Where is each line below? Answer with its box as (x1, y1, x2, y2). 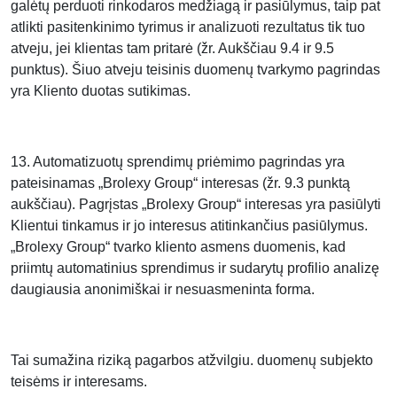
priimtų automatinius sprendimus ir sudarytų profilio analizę (11, 261, 379, 276)
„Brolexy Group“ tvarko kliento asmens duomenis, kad (11, 239, 346, 254)
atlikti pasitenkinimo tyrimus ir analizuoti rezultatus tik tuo (11, 19, 365, 35)
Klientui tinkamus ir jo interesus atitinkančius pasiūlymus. (11, 218, 368, 233)
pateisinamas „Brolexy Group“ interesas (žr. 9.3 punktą (11, 175, 350, 191)
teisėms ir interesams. (11, 374, 147, 389)
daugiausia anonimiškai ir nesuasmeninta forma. (11, 282, 315, 297)
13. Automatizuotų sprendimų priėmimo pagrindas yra (11, 154, 345, 169)
